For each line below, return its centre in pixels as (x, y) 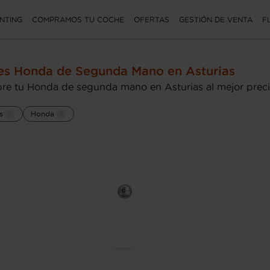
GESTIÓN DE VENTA (216, 19)
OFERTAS (152, 19)
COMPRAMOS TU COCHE (78, 19)
